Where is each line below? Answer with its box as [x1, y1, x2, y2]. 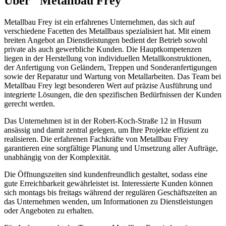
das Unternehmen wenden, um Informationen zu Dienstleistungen [4, 197, 213, 206]
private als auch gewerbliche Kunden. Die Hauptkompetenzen [4, 44, 202, 53]
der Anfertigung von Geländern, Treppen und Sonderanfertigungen [4, 63, 217, 72]
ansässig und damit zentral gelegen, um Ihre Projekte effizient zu [4, 125, 208, 134]
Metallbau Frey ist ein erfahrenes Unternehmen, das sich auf [4, 17, 195, 26]
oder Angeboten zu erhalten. [4, 206, 94, 215]
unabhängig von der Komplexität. [4, 152, 111, 161]
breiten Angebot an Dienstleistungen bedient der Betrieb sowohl [4, 35, 207, 44]
